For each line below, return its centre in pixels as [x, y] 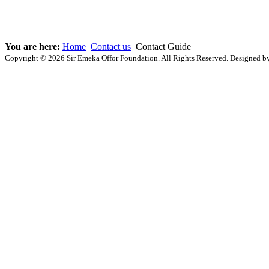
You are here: [34, 47]
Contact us [111, 47]
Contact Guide [162, 47]
